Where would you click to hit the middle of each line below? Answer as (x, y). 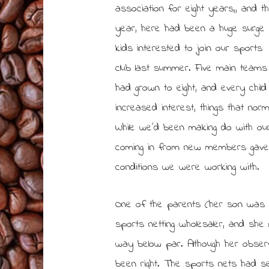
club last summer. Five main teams (192, 69)
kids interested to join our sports (189, 49)
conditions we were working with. (188, 168)
